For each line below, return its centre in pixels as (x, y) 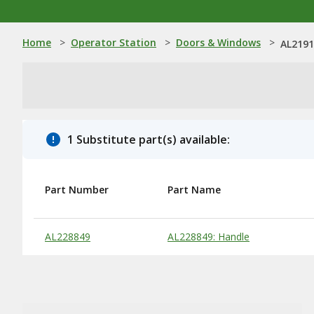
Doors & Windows (218, 42)
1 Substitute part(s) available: (149, 139)
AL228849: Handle (209, 237)
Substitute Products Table (98, 231)
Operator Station (114, 42)
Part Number (77, 190)
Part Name (194, 190)
